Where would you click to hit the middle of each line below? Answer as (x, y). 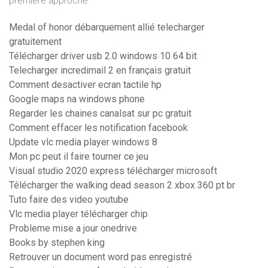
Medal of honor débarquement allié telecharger (107, 28)
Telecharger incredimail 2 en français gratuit (100, 71)
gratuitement (35, 42)
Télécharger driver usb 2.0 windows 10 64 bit (103, 56)
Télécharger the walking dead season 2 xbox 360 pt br (122, 185)
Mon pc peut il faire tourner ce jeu (79, 157)
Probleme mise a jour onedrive (73, 229)
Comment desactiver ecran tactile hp (85, 85)
